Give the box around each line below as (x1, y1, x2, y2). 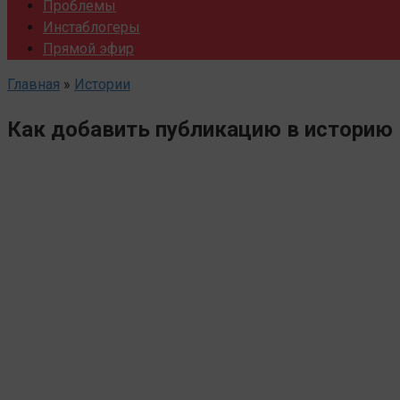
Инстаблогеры (43, 19, 140, 36)
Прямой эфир (43, 40, 134, 57)
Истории (74, 76, 130, 93)
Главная (7, 76, 60, 93)
